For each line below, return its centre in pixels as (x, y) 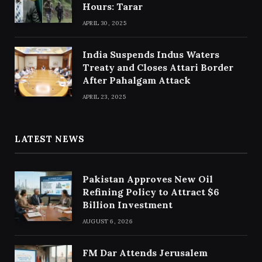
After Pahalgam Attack (137, 80)
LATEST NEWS (50, 139)
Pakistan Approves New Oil (148, 179)
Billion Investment (127, 204)
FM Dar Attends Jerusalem (145, 252)
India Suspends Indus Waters (151, 54)
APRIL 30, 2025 (104, 23)
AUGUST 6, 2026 (108, 221)
